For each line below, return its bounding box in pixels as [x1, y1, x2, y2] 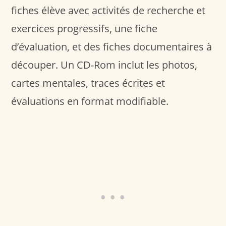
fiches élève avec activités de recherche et [11, 3, 206, 17]
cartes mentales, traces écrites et [11, 76, 165, 90]
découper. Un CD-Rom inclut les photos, [11, 58, 198, 72]
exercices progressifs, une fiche [11, 21, 158, 35]
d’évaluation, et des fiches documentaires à [11, 39, 212, 53]
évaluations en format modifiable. [11, 94, 169, 108]
